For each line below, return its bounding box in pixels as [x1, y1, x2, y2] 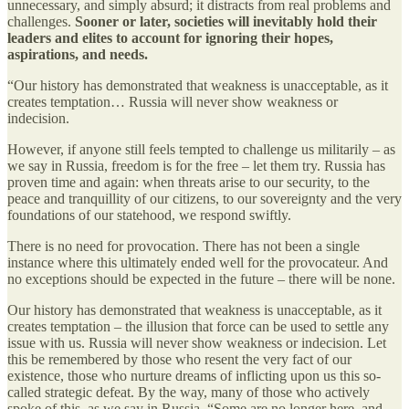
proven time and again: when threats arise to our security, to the [7, 173, 370, 190]
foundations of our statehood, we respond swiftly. [7, 206, 291, 223]
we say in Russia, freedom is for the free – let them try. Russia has [7, 157, 385, 173]
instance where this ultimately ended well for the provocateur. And [7, 254, 388, 270]
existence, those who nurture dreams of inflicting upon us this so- [7, 367, 381, 383]
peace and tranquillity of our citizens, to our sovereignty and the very [7, 190, 402, 206]
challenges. [7, 13, 75, 29]
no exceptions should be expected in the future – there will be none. [7, 270, 395, 287]
